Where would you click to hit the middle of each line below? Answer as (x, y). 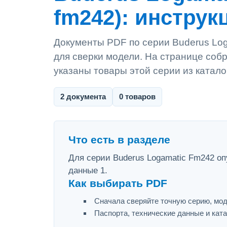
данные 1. (88, 171)
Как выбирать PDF (118, 183)
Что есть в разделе (119, 140)
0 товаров (137, 97)
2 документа (83, 97)
